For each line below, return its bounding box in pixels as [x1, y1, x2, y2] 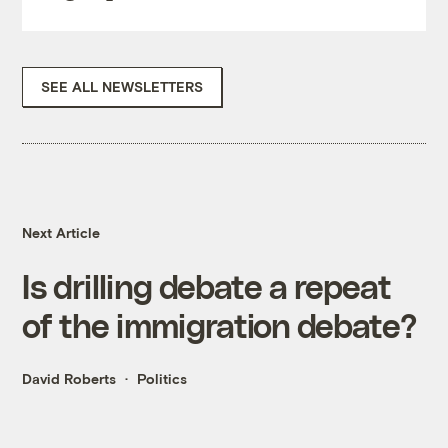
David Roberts [22, 370, 117, 388]
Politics [137, 370, 188, 388]
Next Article [22, 224, 101, 242]
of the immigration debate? [22, 305, 417, 345]
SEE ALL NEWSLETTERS [41, 78, 204, 96]
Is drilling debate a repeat [22, 266, 391, 306]
